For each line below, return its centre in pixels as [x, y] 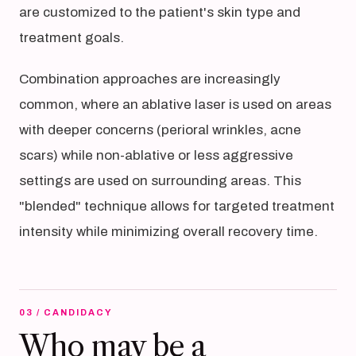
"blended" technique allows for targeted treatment [177, 206]
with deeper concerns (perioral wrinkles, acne [160, 130]
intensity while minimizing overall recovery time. [168, 232]
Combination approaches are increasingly [150, 79]
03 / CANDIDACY [66, 312]
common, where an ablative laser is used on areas [175, 104]
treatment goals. [72, 38]
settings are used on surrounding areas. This [160, 181]
